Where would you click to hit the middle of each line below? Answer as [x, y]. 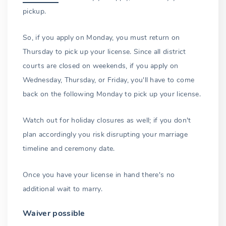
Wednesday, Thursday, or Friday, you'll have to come [109, 80]
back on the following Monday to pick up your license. [112, 94]
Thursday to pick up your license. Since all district [104, 52]
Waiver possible [54, 214]
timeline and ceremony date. [69, 149]
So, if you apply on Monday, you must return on [101, 38]
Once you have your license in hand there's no [99, 175]
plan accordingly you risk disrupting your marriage [105, 135]
